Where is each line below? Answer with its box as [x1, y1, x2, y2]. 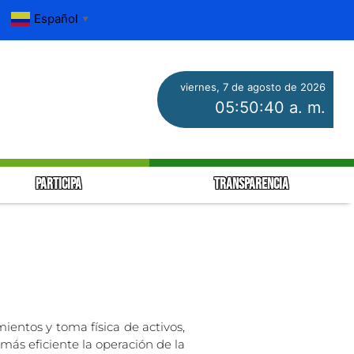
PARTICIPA [36, 175, 85, 194]
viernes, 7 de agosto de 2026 [179, 80, 326, 93]
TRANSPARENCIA [214, 175, 289, 194]
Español [34, 10, 79, 26]
